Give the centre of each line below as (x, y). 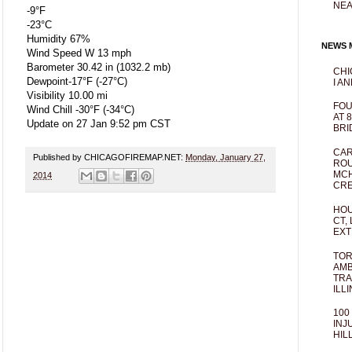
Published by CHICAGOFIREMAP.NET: (109, 158)
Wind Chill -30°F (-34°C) (81, 110)
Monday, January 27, (225, 158)
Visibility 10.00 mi (67, 96)
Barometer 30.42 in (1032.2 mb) (99, 68)
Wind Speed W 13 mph (79, 53)
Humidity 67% (59, 39)
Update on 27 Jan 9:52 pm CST (99, 124)
